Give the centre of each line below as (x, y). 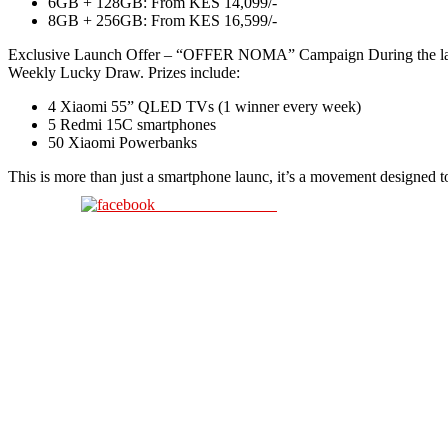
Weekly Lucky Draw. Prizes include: (124, 72)
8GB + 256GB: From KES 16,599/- (162, 20)
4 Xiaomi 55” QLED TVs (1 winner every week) (204, 106)
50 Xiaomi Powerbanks (122, 142)
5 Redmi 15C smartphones (132, 124)
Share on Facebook (216, 204)
